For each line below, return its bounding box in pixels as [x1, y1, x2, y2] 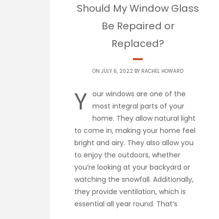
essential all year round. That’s [74, 198, 177, 209]
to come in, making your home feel [74, 125, 196, 135]
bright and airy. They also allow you [74, 137, 194, 148]
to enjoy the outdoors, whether [74, 150, 180, 160]
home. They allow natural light [92, 113, 196, 123]
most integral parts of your [92, 101, 184, 111]
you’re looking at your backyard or [74, 162, 190, 172]
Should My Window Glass [77, 1, 199, 15]
